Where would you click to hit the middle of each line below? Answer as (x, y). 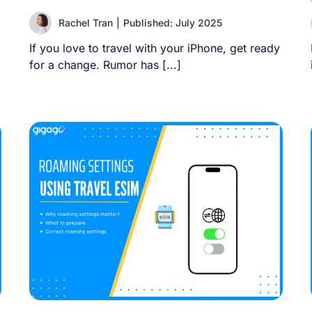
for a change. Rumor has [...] (106, 65)
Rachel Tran (86, 23)
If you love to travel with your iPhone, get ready (155, 48)
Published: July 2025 (173, 23)
